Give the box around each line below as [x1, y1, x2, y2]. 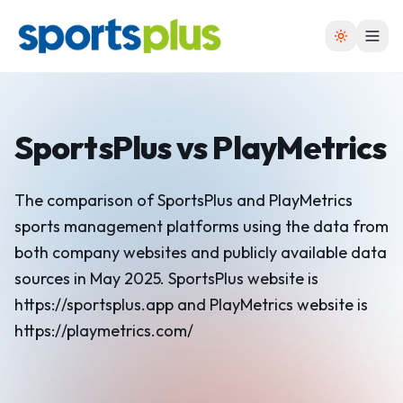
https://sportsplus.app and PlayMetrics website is [14, 294, 368, 315]
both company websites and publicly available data [14, 242, 387, 263]
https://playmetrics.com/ [14, 320, 193, 341]
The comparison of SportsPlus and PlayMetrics [14, 190, 353, 210]
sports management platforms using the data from [14, 216, 389, 237]
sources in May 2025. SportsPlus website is [14, 268, 318, 289]
